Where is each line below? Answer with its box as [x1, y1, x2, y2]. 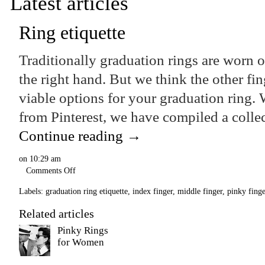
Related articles [19, 207, 94, 220]
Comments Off [26, 166, 76, 175]
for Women [57, 237, 104, 248]
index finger [132, 186, 173, 196]
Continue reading [19, 128, 127, 144]
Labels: [19, 186, 43, 196]
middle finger [177, 186, 222, 196]
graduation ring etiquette [46, 186, 128, 196]
